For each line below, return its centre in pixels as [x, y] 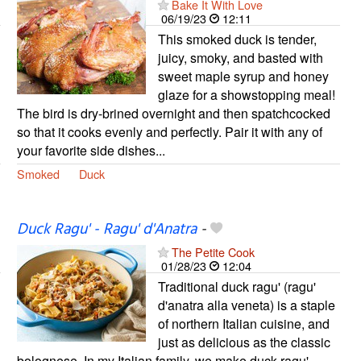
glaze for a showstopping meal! [246, 95]
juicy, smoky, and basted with [240, 58]
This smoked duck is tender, [237, 39]
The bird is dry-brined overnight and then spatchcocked [173, 114]
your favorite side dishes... [91, 151]
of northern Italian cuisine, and [243, 324]
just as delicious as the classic [244, 342]
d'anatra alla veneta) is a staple [246, 305]
